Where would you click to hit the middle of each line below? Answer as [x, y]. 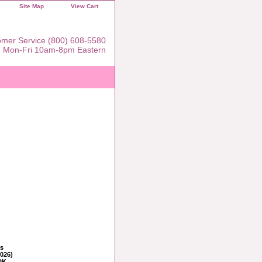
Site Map [32, 6]
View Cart [85, 6]
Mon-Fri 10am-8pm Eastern [54, 49]
